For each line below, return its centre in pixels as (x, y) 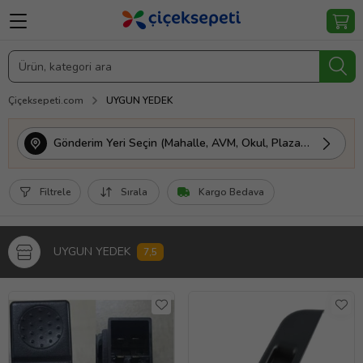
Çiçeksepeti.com (46, 100)
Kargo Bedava (231, 192)
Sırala (134, 192)
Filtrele (56, 192)
